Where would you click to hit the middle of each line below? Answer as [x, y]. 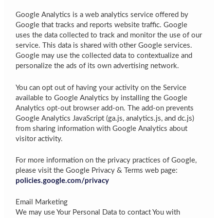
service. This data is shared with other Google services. [104, 46]
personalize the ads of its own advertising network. [98, 66]
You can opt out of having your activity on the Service [101, 88]
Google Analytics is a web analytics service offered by [102, 15]
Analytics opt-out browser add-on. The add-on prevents [105, 108]
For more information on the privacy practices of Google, [106, 160]
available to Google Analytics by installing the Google [102, 98]
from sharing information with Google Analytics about [102, 128]
